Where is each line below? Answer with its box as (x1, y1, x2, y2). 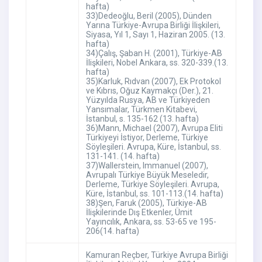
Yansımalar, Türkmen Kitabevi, (85, 105, 197, 115)
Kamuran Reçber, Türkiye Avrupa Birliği (85, 250, 228, 260)
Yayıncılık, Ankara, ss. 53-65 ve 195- (85, 217, 216, 227)
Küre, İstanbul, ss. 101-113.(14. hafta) (85, 189, 223, 199)
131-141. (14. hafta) (85, 151, 160, 161)
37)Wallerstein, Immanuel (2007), (85, 161, 208, 171)
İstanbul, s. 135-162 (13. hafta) (85, 114, 199, 124)
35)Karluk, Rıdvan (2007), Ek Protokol (85, 77, 221, 87)
